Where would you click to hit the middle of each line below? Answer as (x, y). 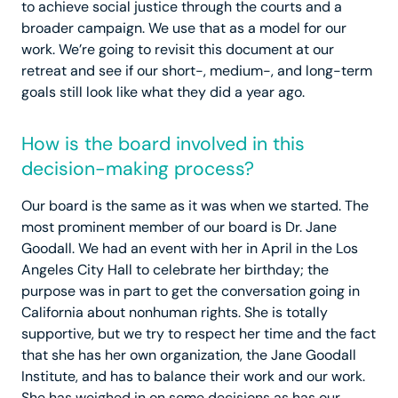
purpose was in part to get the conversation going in (191, 291)
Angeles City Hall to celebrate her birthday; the (175, 270)
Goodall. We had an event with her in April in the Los (190, 249)
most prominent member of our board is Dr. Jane (179, 227)
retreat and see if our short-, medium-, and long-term (197, 71)
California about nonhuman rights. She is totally (175, 313)
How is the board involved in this (163, 144)
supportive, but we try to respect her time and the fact (199, 334)
